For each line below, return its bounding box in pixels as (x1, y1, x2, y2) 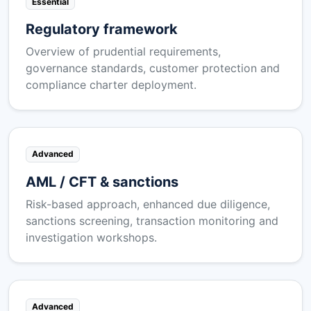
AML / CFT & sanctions (26, 173, 178, 190)
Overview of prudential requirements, (26, 44, 221, 59)
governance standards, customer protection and (26, 61, 280, 76)
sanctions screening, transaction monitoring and (26, 213, 278, 228)
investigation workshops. (26, 230, 157, 244)
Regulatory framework (26, 21, 178, 38)
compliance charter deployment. (26, 78, 196, 92)
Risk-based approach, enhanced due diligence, (26, 196, 270, 211)
